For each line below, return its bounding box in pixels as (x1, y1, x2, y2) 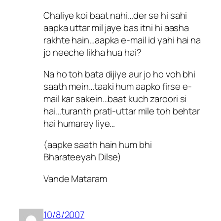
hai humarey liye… (43, 116, 115, 130)
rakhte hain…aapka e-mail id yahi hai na (43, 34, 201, 47)
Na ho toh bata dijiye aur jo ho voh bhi (43, 67, 196, 80)
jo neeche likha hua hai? (43, 46, 142, 59)
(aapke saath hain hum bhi (43, 138, 152, 151)
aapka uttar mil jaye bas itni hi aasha (43, 21, 189, 35)
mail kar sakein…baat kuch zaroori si (43, 92, 187, 105)
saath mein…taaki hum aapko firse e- (43, 79, 192, 93)
